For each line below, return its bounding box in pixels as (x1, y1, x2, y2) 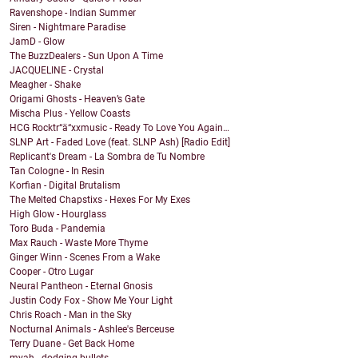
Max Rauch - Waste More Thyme (10, 237, 148, 249)
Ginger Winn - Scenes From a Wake (10, 252, 160, 264)
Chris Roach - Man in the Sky (10, 309, 132, 321)
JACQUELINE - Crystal (10, 65, 104, 77)
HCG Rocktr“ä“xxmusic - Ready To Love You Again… (10, 122, 229, 134)
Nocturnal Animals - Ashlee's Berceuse (10, 324, 174, 336)
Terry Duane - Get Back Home (10, 338, 134, 350)
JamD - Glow (10, 36, 65, 48)
